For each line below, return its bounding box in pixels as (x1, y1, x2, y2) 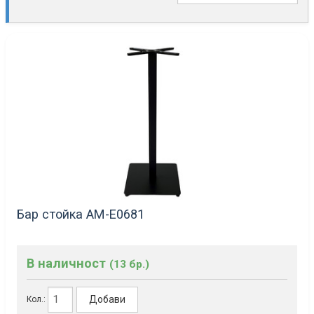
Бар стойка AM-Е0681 (17, 206, 144, 221)
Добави (89, 294, 126, 306)
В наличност (27, 255, 109, 271)
